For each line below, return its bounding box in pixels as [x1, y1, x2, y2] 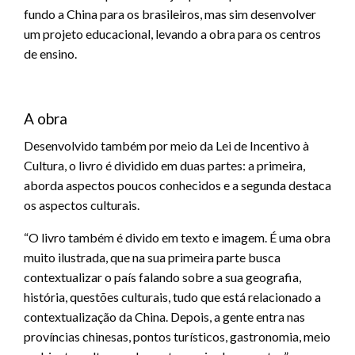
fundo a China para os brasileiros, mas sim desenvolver [24, 6, 316, 21]
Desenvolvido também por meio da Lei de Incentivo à [24, 137, 309, 153]
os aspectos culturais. [24, 197, 139, 212]
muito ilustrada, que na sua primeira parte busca [24, 249, 281, 265]
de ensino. [24, 45, 77, 61]
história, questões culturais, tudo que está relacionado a [24, 288, 321, 304]
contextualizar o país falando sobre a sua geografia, [24, 269, 301, 284]
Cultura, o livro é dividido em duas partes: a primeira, [24, 157, 305, 173]
